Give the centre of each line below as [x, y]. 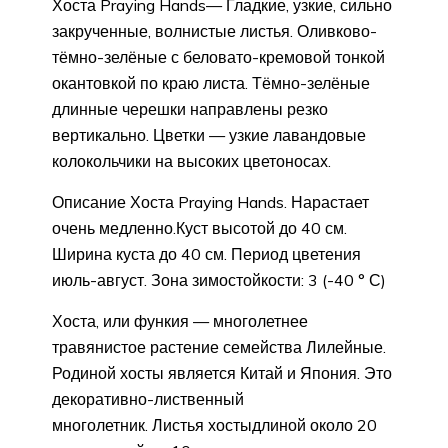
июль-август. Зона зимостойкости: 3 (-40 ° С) [219, 280]
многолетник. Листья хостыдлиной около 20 [214, 425]
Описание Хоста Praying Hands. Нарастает [210, 202]
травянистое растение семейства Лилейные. [219, 347]
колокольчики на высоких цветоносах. [191, 161]
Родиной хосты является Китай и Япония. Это [222, 373]
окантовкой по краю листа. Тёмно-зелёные [211, 83]
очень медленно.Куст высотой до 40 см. [199, 228]
